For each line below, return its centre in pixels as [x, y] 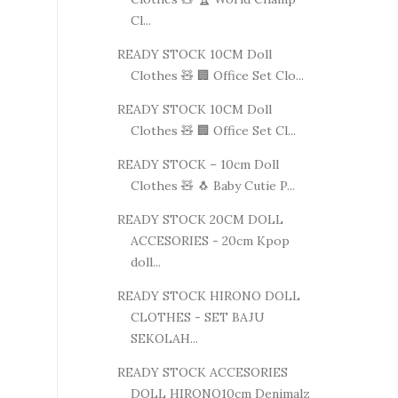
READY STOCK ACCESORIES [202, 372]
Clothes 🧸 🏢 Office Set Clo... [217, 75]
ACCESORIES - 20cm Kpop [210, 240]
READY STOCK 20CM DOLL [200, 219]
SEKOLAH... [164, 338]
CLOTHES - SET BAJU [197, 317]
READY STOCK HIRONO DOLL [208, 295]
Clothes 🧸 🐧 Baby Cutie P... [212, 185]
